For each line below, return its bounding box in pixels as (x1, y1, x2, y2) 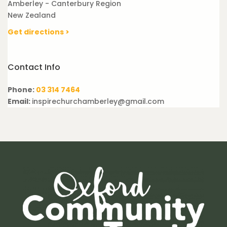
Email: (8, 96, 32, 106)
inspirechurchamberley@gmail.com (32, 96, 164, 106)
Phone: (8, 85, 36, 95)
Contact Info (8, 61, 60, 73)
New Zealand (8, 10, 56, 20)
